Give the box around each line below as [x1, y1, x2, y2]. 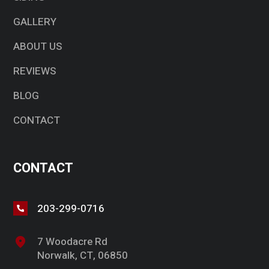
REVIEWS [13, 64, 56, 79]
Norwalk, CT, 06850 [37, 248, 128, 264]
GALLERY [13, 14, 57, 30]
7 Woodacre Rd [37, 234, 108, 250]
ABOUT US [13, 39, 62, 55]
